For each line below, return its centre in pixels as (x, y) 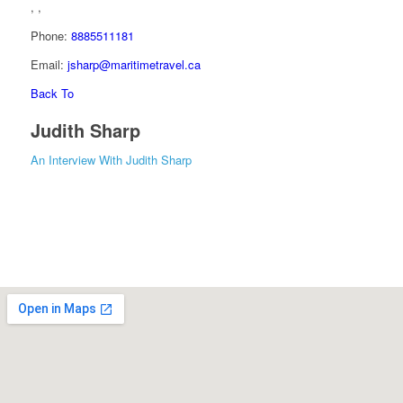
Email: (49, 65)
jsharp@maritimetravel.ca (134, 65)
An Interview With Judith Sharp (111, 160)
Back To (52, 94)
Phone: (50, 36)
